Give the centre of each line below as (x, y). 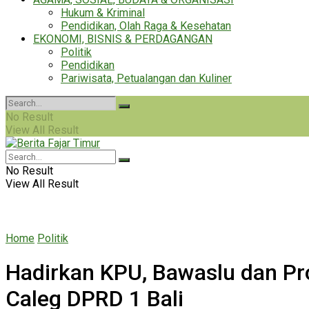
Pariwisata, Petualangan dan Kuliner (146, 78)
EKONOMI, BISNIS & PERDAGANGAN (123, 39)
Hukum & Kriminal (103, 13)
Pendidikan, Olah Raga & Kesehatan (146, 26)
